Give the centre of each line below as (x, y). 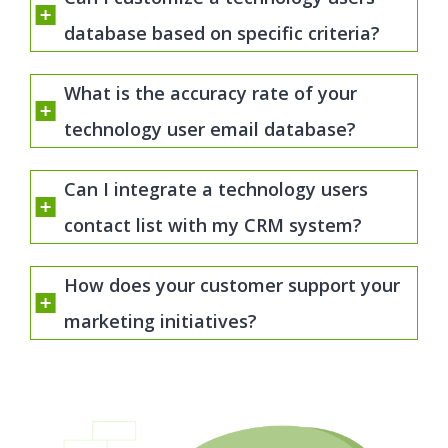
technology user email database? (210, 129)
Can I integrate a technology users (216, 188)
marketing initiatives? (160, 320)
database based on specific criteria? (222, 33)
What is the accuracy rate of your (210, 93)
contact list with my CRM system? (213, 224)
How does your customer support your (232, 284)
